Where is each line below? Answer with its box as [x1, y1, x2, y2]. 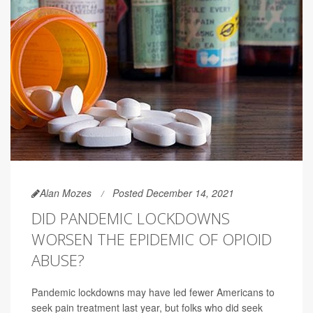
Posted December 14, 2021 [112, 186, 234, 201]
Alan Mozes [40, 186, 92, 201]
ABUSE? [31, 249, 85, 271]
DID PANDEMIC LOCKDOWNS [31, 208, 230, 229]
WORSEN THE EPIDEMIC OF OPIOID [31, 228, 272, 250]
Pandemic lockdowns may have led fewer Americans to [31, 285, 275, 300]
